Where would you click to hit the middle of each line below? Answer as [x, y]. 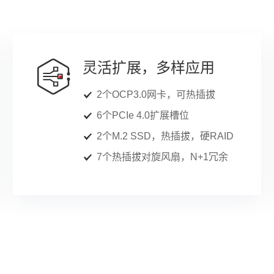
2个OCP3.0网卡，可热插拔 [156, 94]
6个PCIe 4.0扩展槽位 [143, 115]
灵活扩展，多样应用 [149, 68]
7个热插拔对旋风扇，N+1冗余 [163, 157]
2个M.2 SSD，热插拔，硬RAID [165, 136]
